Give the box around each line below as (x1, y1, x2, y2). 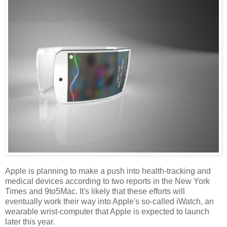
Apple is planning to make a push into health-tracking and (5, 167, 211, 176)
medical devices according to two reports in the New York (5, 177, 210, 186)
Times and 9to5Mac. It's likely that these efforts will (5, 187, 185, 196)
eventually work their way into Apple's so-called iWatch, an (5, 197, 214, 206)
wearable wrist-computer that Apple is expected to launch (5, 207, 209, 216)
